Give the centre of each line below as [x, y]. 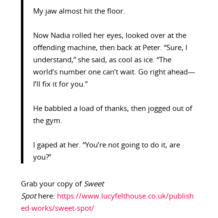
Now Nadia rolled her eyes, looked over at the [109, 36]
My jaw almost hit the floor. [79, 12]
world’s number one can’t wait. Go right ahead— [114, 73]
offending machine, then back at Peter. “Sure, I [110, 48]
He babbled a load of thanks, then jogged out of [112, 109]
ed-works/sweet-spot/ [57, 209]
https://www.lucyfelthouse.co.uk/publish [125, 197]
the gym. [47, 121]
